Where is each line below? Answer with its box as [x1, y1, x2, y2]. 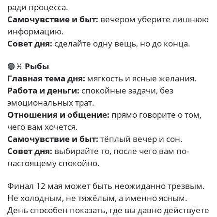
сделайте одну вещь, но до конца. [52, 38, 190, 49]
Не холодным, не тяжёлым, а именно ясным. [7, 192, 187, 204]
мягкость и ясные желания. [85, 73, 197, 84]
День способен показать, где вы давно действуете [7, 204, 209, 216]
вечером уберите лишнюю [98, 14, 209, 25]
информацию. [7, 26, 64, 37]
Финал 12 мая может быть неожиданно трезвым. [7, 180, 205, 192]
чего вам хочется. [7, 121, 78, 133]
